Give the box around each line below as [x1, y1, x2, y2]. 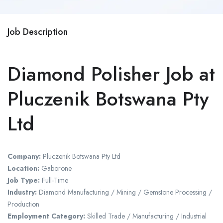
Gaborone [41, 163, 72, 174]
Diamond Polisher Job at [7, 60, 215, 89]
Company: [7, 151, 41, 162]
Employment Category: [7, 211, 85, 222]
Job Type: [7, 175, 40, 186]
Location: [7, 163, 39, 174]
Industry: [7, 187, 37, 198]
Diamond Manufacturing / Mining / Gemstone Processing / [37, 187, 212, 198]
